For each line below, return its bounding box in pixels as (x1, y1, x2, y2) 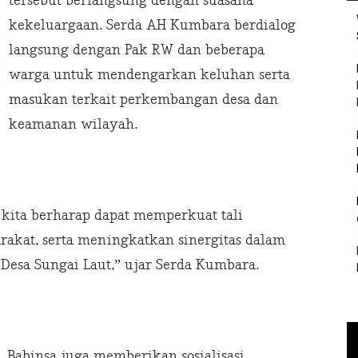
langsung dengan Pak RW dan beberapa (9, 42, 265, 59)
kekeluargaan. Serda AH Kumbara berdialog (9, 17, 296, 34)
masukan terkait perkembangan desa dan (9, 91, 278, 109)
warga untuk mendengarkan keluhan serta (9, 66, 290, 84)
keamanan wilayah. (9, 116, 137, 133)
